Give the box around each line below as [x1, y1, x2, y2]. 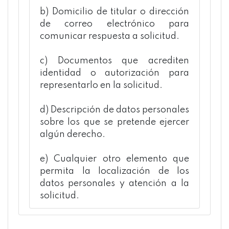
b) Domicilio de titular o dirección [40, 7, 189, 16]
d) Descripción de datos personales [40, 105, 189, 114]
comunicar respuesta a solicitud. [40, 32, 179, 41]
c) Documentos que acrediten [40, 56, 189, 65]
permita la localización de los [40, 167, 189, 176]
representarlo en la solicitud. [40, 81, 163, 90]
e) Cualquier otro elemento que [40, 154, 189, 164]
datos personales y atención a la [40, 179, 189, 188]
